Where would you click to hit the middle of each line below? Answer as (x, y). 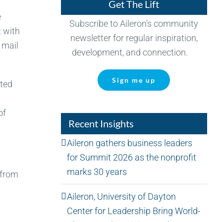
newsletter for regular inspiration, (134, 38)
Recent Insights (101, 123)
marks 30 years (97, 171)
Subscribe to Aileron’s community (134, 23)
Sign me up (134, 80)
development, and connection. (134, 52)
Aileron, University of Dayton (121, 196)
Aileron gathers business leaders (129, 143)
